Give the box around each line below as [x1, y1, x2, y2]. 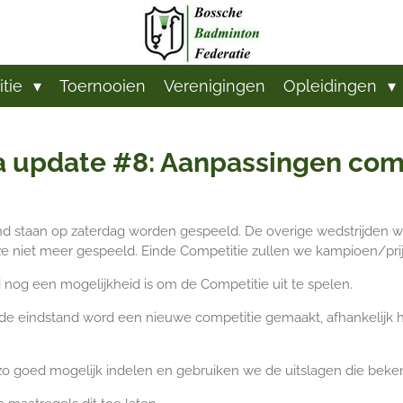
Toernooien [58, 76, 146, 95]
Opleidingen [282, 76, 381, 95]
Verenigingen [163, 76, 265, 95]
